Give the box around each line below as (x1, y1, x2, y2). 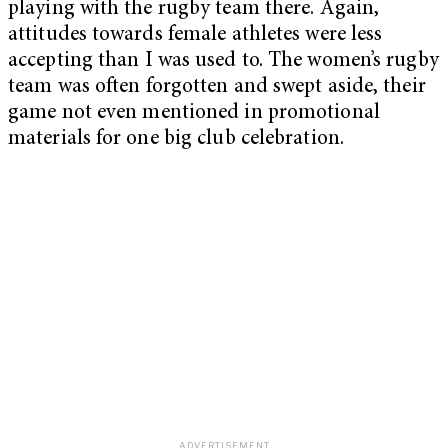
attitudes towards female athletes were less (8, 25, 383, 47)
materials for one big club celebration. (8, 129, 344, 151)
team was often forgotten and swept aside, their (8, 77, 426, 99)
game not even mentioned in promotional (8, 103, 380, 125)
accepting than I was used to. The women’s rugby (8, 51, 439, 73)
